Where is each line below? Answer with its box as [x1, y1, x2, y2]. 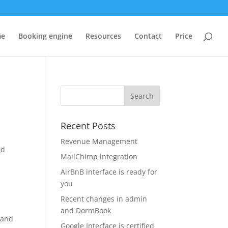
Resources [85, 31, 121, 41]
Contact [134, 31, 162, 41]
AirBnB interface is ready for [61, 167, 158, 177]
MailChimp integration [61, 152, 138, 161]
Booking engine [18, 31, 72, 41]
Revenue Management [61, 136, 138, 146]
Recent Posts [61, 120, 116, 132]
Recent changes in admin [61, 194, 148, 204]
